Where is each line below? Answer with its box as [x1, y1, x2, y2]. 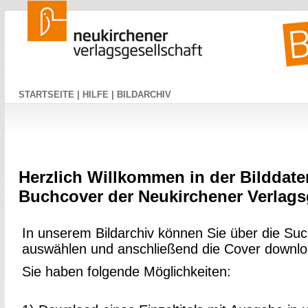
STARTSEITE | [19, 89, 82, 100]
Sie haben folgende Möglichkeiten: [22, 264, 231, 279]
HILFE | [82, 89, 117, 100]
